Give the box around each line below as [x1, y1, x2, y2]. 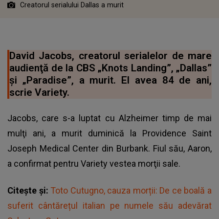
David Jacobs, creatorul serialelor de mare [9, 50, 212, 62]
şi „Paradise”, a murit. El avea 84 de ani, [9, 74, 212, 87]
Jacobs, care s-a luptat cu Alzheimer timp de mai [7, 113, 212, 124]
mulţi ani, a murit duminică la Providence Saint [7, 128, 212, 139]
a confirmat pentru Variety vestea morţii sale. [7, 158, 180, 169]
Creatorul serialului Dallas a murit [20, 1, 124, 9]
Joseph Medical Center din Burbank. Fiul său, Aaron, [7, 143, 212, 154]
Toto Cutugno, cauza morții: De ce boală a [50, 185, 212, 196]
